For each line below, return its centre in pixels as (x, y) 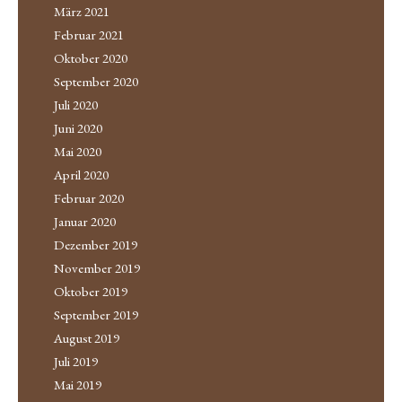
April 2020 (81, 174)
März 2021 (82, 11)
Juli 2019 (76, 361)
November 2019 (97, 267)
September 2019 (96, 314)
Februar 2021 (89, 34)
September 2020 (96, 81)
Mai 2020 (78, 151)
